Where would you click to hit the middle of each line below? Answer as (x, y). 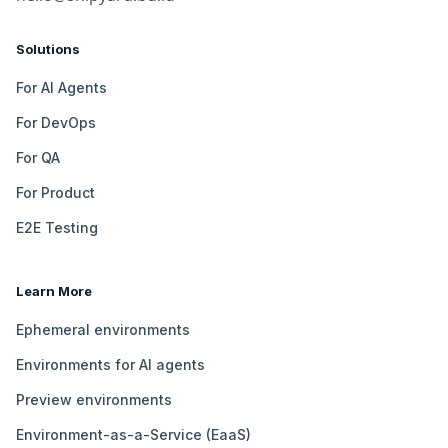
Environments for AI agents (110, 364)
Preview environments (94, 399)
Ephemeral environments (103, 329)
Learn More (54, 290)
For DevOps (56, 122)
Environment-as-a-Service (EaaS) (133, 434)
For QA (38, 157)
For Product (55, 192)
